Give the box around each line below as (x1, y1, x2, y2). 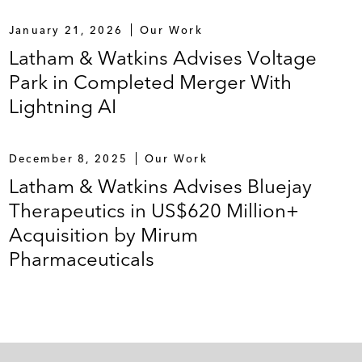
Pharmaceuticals (8, 247, 154, 271)
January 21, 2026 (8, 23, 124, 36)
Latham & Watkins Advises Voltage (8, 46, 317, 69)
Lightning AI (8, 95, 116, 118)
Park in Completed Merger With (8, 70, 292, 94)
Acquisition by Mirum (8, 223, 198, 246)
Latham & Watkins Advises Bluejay (8, 175, 312, 198)
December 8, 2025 (8, 152, 128, 165)
